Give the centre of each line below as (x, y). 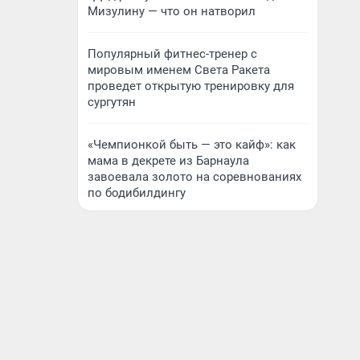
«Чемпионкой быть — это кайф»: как (192, 145)
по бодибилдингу (137, 193)
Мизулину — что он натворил (172, 11)
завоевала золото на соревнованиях (194, 177)
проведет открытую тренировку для (191, 86)
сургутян (112, 102)
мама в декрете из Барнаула (168, 161)
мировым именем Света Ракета (179, 70)
